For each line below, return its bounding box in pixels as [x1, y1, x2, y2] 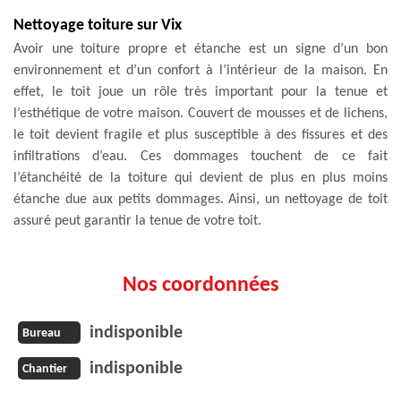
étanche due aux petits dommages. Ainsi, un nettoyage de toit [13, 192, 388, 207]
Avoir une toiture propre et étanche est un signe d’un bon [13, 41, 388, 56]
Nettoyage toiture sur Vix [13, 16, 182, 34]
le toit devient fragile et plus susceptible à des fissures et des [13, 127, 388, 142]
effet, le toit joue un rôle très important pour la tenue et [13, 84, 388, 99]
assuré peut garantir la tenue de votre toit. [13, 213, 261, 228]
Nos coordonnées [122, 274, 279, 296]
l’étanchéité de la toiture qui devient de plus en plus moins [13, 170, 388, 185]
